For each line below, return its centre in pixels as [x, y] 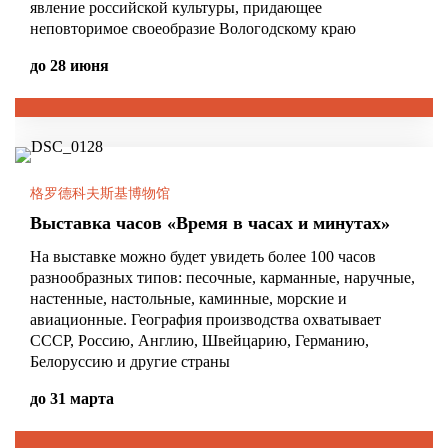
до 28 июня [69, 65]
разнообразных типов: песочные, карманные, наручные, [222, 277]
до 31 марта [72, 398]
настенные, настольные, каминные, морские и [188, 298]
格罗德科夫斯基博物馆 [100, 193]
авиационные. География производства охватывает [205, 319]
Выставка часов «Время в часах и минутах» [210, 223]
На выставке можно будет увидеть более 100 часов [203, 256]
